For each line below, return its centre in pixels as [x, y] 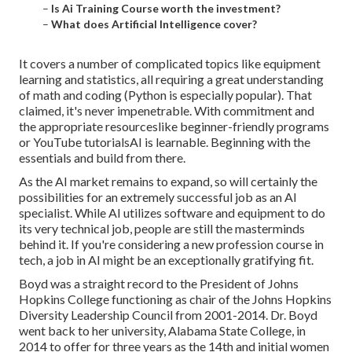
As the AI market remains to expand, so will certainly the [168, 181]
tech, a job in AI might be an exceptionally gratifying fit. [166, 260]
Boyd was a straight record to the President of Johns [159, 284]
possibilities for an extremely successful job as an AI [158, 197]
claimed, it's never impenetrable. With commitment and [167, 111]
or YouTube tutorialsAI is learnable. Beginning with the [165, 142]
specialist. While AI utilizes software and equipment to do [172, 213]
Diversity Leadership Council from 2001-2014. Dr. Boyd [168, 315]
